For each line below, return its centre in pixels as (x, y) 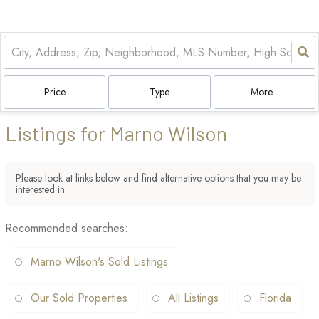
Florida (275, 298)
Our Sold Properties (79, 298)
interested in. (41, 189)
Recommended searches (65, 228)
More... (264, 92)
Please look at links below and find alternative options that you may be (158, 178)
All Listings (193, 298)
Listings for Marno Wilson (116, 133)
